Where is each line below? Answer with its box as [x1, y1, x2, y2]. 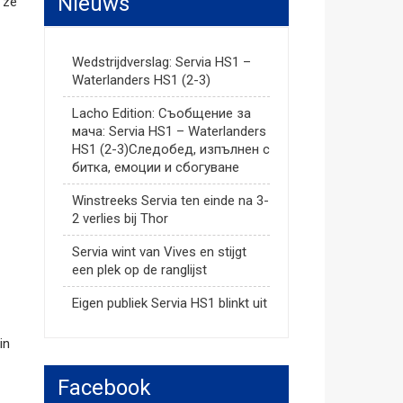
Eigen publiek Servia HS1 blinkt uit [71, 295, 267, 311]
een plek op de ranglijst [71, 262, 207, 278]
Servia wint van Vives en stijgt [71, 244, 246, 260]
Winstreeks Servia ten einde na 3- [71, 193, 269, 209]
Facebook [57, 375, 151, 400]
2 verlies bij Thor [71, 210, 168, 227]
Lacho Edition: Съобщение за [71, 105, 251, 121]
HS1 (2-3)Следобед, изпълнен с [71, 141, 270, 157]
